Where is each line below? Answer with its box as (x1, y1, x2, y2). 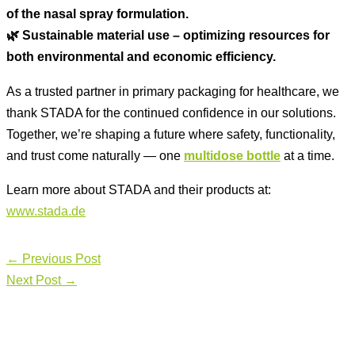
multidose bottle (184, 147, 281, 162)
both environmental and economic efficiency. (6, 49, 276, 64)
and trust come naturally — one (6, 147, 184, 162)
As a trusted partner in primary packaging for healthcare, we (6, 83, 339, 98)
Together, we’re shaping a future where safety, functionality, (6, 126, 335, 141)
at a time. (281, 147, 334, 162)
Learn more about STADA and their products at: (6, 181, 271, 197)
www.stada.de (6, 203, 86, 218)
